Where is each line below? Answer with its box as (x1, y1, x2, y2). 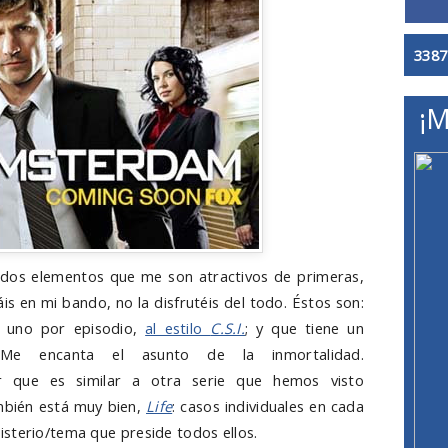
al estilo (145, 318, 211, 338)
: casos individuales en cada (172, 396, 365, 416)
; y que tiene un (245, 318, 365, 338)
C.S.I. (210, 318, 246, 338)
